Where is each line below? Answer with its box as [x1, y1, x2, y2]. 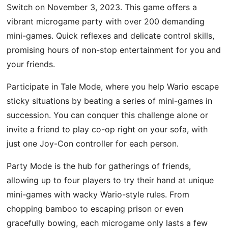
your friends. [7, 59, 55, 69]
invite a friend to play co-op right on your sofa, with [7, 124, 208, 134]
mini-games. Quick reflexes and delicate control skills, [7, 30, 215, 41]
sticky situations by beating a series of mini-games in [7, 95, 213, 106]
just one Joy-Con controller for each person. [7, 138, 179, 149]
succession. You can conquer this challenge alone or [7, 109, 209, 120]
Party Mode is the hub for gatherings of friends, [7, 160, 191, 171]
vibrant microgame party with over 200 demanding [7, 16, 205, 26]
